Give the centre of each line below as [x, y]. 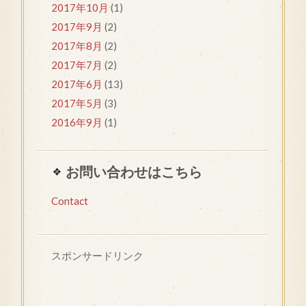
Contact [70, 201]
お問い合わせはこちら [134, 172]
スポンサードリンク [97, 256]
